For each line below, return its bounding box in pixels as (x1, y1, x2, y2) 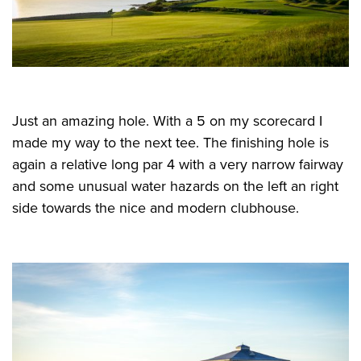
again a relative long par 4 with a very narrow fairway (12, 156, 343, 174)
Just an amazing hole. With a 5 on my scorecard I (12, 112, 322, 131)
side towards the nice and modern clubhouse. (12, 199, 299, 218)
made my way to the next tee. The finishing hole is (12, 134, 329, 152)
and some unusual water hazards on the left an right (12, 177, 338, 196)
